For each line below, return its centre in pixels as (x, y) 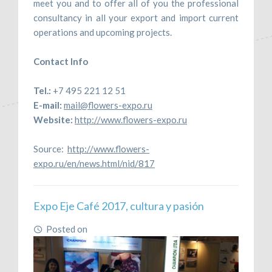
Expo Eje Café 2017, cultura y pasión (119, 206)
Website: (54, 119)
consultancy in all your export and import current (136, 17)
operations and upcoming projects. (103, 32)
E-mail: (48, 105)
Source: (50, 148)
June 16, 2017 (117, 229)
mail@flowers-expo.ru (108, 105)
